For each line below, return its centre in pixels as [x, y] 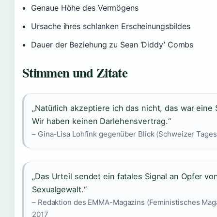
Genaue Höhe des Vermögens [85, 8]
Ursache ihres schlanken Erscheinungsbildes [111, 26]
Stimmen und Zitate [75, 72]
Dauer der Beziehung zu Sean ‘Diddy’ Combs [112, 45]
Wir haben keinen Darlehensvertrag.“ [101, 121]
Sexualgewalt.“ [59, 189]
